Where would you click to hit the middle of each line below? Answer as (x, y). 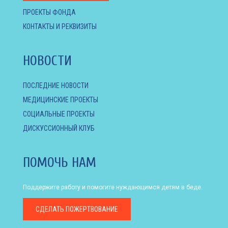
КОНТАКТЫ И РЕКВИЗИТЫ (60, 26)
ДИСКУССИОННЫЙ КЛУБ (59, 128)
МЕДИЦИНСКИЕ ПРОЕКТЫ (61, 99)
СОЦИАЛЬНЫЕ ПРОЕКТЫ (59, 114)
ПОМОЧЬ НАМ (60, 162)
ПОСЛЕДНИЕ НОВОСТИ (56, 85)
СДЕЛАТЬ (50, 209)
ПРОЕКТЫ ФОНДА (49, 12)
